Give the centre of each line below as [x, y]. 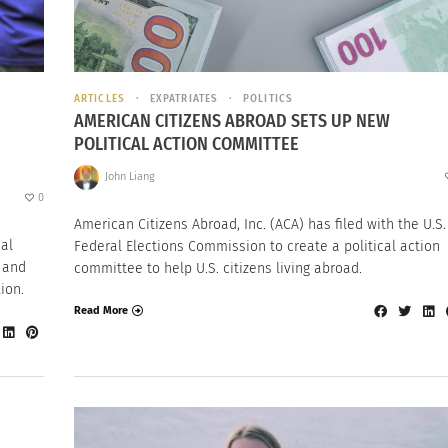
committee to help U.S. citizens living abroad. [218, 268]
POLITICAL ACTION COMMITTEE [186, 144]
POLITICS [268, 99]
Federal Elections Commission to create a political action [257, 246]
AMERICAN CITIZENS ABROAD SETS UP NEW [232, 121]
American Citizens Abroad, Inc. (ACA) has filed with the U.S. [260, 224]
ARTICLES [99, 99]
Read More [101, 311]
